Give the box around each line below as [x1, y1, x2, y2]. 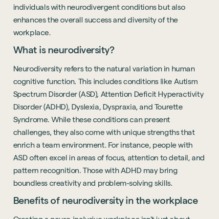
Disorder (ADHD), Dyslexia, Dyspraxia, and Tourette [13, 103, 183, 111]
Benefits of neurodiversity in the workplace [13, 195, 198, 206]
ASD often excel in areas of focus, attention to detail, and [13, 153, 205, 162]
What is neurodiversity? [13, 44, 114, 55]
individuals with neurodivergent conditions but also [13, 3, 185, 11]
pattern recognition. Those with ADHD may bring [13, 166, 178, 175]
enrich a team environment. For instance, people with [13, 141, 193, 149]
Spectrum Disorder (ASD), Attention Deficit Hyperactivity [13, 90, 204, 98]
